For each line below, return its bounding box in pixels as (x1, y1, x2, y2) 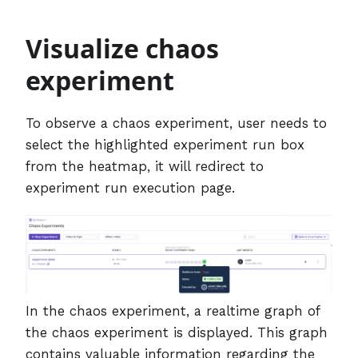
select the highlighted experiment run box (26, 136, 304, 153)
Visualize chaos (26, 30, 219, 66)
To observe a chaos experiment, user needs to (26, 114, 327, 131)
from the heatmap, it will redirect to (26, 157, 264, 174)
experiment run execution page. (26, 179, 235, 196)
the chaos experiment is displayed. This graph (26, 324, 328, 340)
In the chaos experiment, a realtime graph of (26, 302, 320, 319)
